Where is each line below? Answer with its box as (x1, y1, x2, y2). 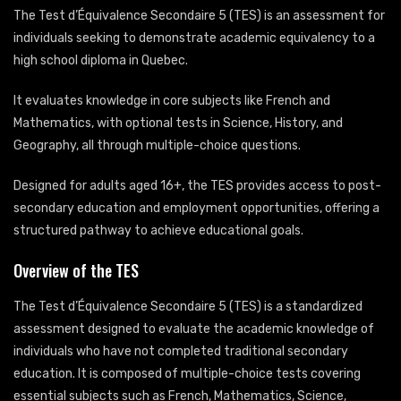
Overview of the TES (13, 258, 139, 282)
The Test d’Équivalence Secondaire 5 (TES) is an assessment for (13, 7, 385, 23)
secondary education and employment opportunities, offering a (13, 200, 380, 216)
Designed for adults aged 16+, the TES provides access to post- (13, 177, 381, 193)
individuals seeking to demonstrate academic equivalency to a (13, 30, 375, 46)
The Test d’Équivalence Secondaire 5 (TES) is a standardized (13, 298, 363, 314)
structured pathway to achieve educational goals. (13, 222, 303, 238)
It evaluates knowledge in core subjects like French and (13, 92, 330, 108)
